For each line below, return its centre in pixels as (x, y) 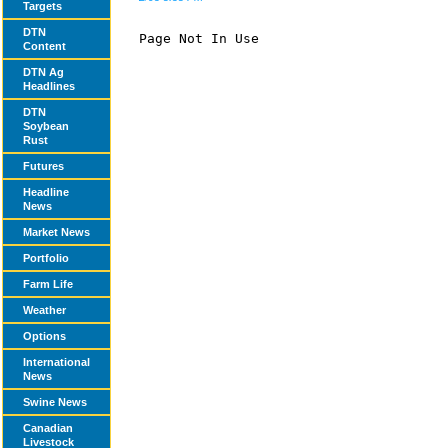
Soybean (46, 126)
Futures (43, 166)
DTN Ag (43, 72)
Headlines (49, 86)
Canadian (48, 428)
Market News (56, 232)
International (56, 362)
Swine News (55, 402)
